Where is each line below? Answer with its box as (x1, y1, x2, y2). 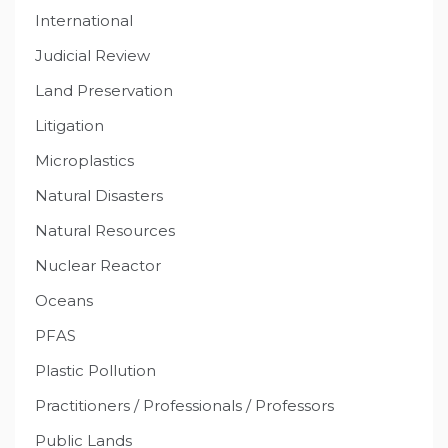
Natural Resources (35, 220, 175, 240)
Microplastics (35, 150, 134, 170)
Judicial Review (35, 45, 150, 65)
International (35, 10, 133, 30)
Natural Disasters (35, 185, 163, 205)
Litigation (35, 115, 104, 135)
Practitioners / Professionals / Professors (35, 395, 334, 415)
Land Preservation (35, 80, 173, 100)
